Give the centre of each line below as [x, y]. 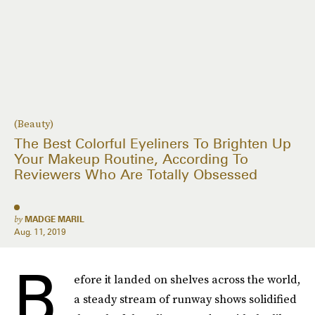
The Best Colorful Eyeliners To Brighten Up [153, 144]
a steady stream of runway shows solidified [185, 299]
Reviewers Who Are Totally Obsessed [136, 175]
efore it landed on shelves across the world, [187, 279]
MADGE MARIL [54, 219]
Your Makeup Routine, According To [131, 159]
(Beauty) [34, 124]
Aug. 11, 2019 [40, 232]
